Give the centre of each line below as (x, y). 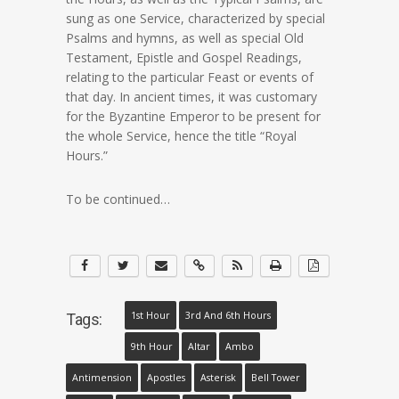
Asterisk (218, 378)
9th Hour (151, 347)
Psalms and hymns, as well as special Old (185, 38)
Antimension (102, 378)
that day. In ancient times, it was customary (191, 97)
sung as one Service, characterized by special (195, 19)
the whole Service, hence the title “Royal (181, 136)
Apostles (166, 378)
